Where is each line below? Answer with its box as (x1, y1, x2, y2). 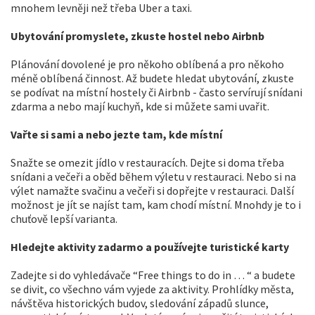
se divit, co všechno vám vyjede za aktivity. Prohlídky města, (11, 282, 294, 296)
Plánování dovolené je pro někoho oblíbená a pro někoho (11, 57, 284, 71)
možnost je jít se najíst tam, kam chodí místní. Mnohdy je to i (11, 198, 301, 212)
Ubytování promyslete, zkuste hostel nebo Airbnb (11, 29, 264, 43)
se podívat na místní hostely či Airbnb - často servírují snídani (11, 85, 302, 99)
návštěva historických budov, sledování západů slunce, (11, 296, 269, 310)
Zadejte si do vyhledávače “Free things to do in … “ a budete (11, 268, 295, 282)
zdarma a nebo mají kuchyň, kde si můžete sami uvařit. (11, 99, 269, 113)
